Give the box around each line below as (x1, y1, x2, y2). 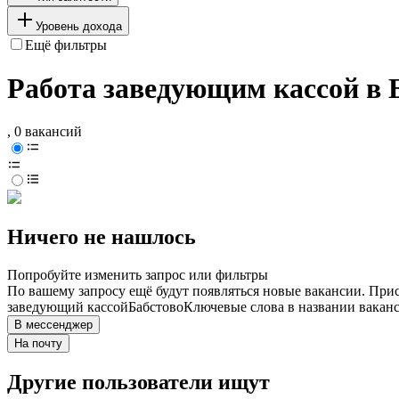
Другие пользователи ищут (7, 370, 270, 395)
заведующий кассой (7, 299, 128, 315)
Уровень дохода (36, 19, 122, 33)
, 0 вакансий (7, 124, 82, 140)
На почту (14, 337, 62, 351)
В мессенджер (14, 318, 93, 332)
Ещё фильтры (25, 37, 107, 53)
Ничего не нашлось (7, 225, 196, 249)
